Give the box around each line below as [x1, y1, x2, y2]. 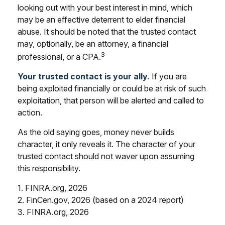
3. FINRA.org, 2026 [18, 206, 89, 217]
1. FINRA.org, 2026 [18, 182, 87, 193]
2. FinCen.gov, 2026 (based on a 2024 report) [18, 194, 184, 205]
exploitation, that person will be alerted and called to [18, 95, 204, 105]
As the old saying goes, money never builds [18, 127, 174, 137]
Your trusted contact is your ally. [18, 71, 150, 81]
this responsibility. [18, 163, 80, 173]
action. [18, 107, 42, 118]
